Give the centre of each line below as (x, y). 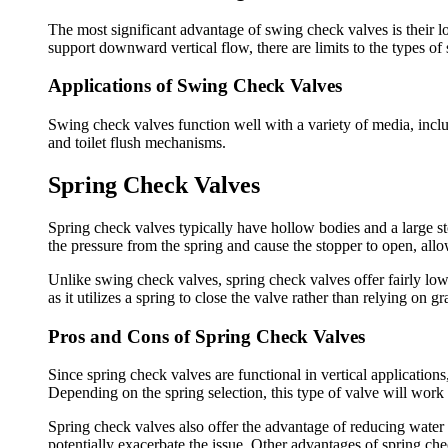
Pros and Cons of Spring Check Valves (206, 336)
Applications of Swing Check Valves (195, 86)
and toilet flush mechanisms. (137, 143)
